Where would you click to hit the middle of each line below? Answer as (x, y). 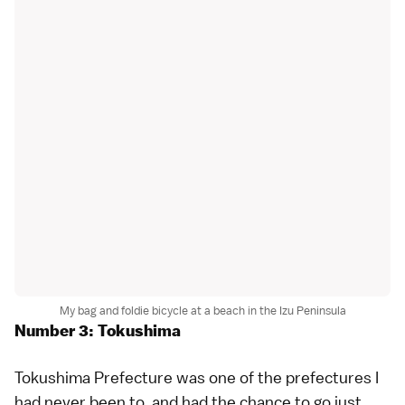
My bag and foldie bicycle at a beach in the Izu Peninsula (202, 310)
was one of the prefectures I (276, 377)
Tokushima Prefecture (94, 377)
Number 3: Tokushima (98, 330)
